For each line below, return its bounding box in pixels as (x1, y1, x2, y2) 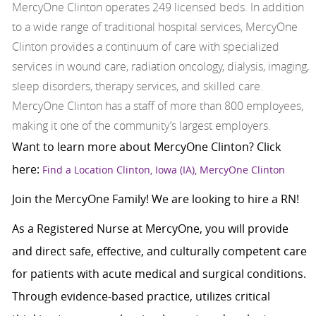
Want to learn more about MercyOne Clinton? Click (11, 139, 281, 155)
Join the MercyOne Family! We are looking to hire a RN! (11, 191, 299, 207)
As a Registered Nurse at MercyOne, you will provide (11, 221, 288, 237)
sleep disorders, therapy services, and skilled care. (11, 78, 263, 95)
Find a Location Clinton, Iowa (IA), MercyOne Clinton (42, 163, 285, 177)
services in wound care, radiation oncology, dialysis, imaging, (11, 59, 309, 75)
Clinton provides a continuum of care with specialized (11, 39, 279, 55)
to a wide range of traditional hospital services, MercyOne (11, 19, 298, 35)
